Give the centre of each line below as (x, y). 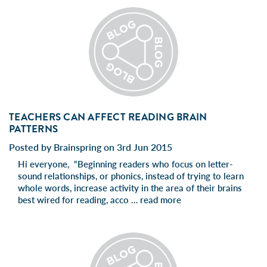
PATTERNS (33, 129)
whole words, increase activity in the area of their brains (130, 187)
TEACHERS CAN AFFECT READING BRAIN (108, 117)
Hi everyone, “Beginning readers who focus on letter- (125, 164)
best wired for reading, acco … (79, 199)
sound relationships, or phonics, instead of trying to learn (131, 176)
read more (161, 199)
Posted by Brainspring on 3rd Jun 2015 (91, 147)
